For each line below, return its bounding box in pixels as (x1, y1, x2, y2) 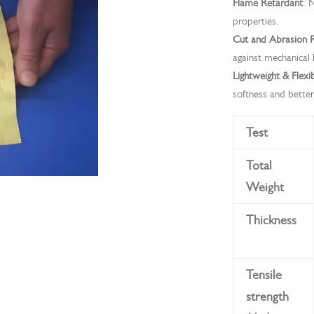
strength (246, 289, 289, 303)
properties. (233, 15, 279, 27)
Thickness (246, 213, 296, 227)
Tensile (246, 268, 282, 282)
